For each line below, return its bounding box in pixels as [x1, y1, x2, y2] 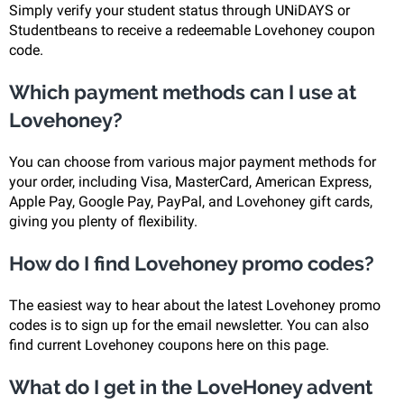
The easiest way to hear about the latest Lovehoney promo [9, 297, 381, 314]
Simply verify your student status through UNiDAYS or [9, 2, 350, 19]
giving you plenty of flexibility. [9, 213, 197, 230]
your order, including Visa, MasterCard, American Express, [9, 173, 372, 190]
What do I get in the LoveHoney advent [9, 375, 372, 399]
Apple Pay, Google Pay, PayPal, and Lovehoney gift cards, [9, 193, 372, 210]
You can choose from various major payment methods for [9, 153, 376, 170]
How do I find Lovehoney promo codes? [9, 252, 374, 275]
